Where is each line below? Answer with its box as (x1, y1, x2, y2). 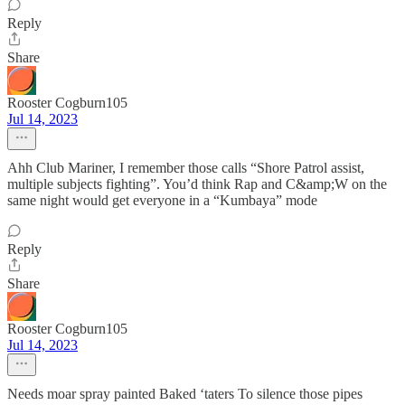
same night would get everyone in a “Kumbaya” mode (7, 193, 317, 208)
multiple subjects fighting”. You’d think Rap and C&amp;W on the (7, 176, 387, 192)
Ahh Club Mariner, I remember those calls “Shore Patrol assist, (7, 160, 364, 175)
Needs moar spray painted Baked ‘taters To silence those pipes (7, 386, 363, 401)
